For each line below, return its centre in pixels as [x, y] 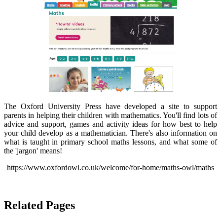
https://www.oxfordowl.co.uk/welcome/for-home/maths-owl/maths [110, 167]
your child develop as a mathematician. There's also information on [110, 133]
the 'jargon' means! [34, 150]
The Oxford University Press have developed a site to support [110, 106]
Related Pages [39, 205]
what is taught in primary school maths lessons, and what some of [110, 142]
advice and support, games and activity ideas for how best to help [110, 124]
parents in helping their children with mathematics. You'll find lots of [110, 115]
